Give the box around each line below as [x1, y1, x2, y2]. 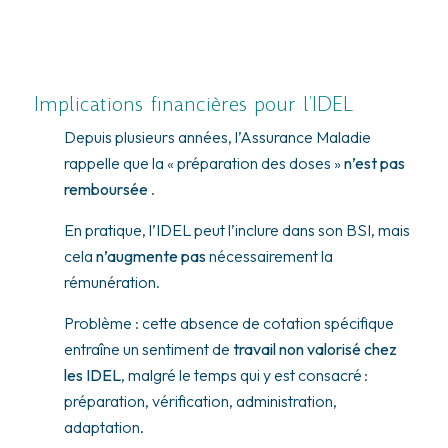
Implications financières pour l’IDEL [33, 89, 354, 118]
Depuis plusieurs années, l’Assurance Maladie [63, 126, 371, 147]
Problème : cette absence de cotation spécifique [63, 312, 394, 333]
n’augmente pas [95, 245, 206, 266]
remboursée [63, 178, 148, 199]
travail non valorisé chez [232, 338, 397, 359]
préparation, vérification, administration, [63, 390, 337, 411]
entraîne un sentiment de [63, 338, 233, 359]
